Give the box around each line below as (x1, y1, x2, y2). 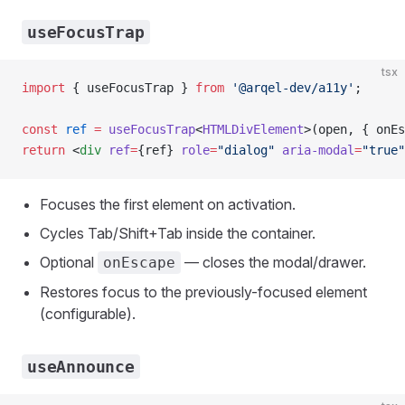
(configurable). (40, 305, 136, 323)
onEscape (103, 254, 175, 271)
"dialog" (217, 143, 275, 157)
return (22, 143, 65, 157)
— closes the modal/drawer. (181, 253, 366, 271)
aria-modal (275, 143, 354, 157)
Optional (40, 253, 98, 271)
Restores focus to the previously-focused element (40, 283, 367, 301)
